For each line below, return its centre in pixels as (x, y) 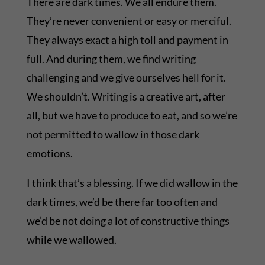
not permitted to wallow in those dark (113, 135)
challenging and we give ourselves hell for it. (126, 78)
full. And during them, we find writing (111, 59)
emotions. (49, 153)
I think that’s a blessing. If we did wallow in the (132, 183)
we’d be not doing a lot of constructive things (128, 221)
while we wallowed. (71, 240)
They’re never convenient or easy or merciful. (129, 21)
